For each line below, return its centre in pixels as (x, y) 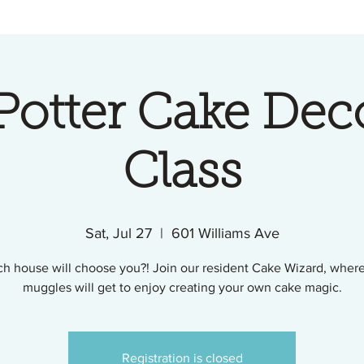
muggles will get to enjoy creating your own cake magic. (182, 287)
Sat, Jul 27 (118, 233)
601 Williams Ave (225, 233)
